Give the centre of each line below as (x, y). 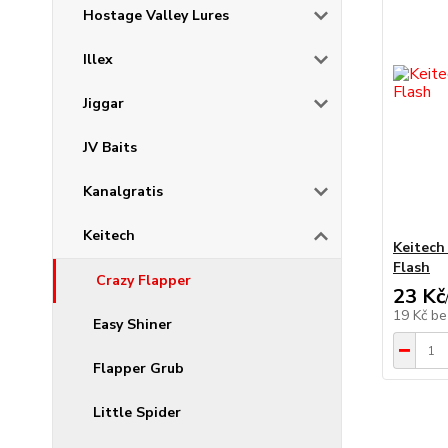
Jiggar (103, 104)
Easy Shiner (132, 325)
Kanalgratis (123, 192)
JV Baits (110, 148)
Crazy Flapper (143, 281)
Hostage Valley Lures (156, 16)
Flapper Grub (138, 369)
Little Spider (137, 413)
